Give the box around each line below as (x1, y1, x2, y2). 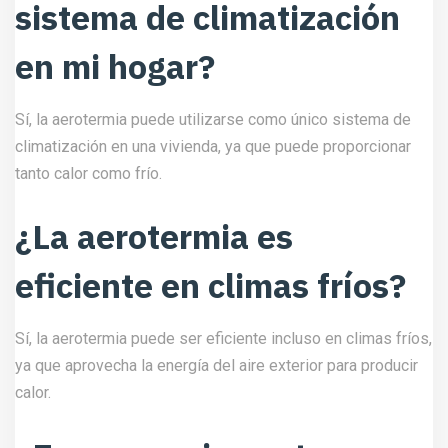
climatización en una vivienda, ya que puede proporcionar (15, 137, 411, 156)
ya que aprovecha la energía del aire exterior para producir (15, 356, 418, 375)
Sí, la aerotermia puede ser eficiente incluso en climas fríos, (15, 329, 432, 348)
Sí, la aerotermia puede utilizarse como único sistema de (15, 110, 411, 129)
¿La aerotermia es (15, 214, 293, 258)
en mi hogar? (15, 44, 215, 88)
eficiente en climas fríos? (15, 263, 406, 307)
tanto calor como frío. (15, 164, 162, 183)
